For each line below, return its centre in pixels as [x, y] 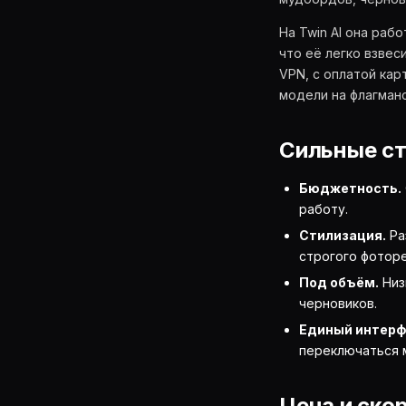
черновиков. [338, 303]
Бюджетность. [350, 188]
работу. [324, 209]
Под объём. [339, 282]
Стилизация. [343, 235]
